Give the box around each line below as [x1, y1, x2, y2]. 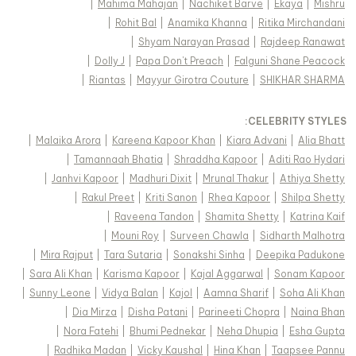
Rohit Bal [115, 17, 157, 29]
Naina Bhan [291, 306, 345, 319]
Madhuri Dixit [130, 172, 192, 185]
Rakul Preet [82, 192, 134, 204]
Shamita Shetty [205, 211, 279, 223]
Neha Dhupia [217, 325, 278, 338]
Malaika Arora [36, 134, 101, 147]
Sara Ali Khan [29, 268, 92, 281]
